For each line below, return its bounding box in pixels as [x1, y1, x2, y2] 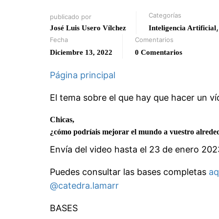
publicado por [50, 12, 91, 21]
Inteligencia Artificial [149, 23, 216, 32]
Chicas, [50, 115, 74, 124]
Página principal [50, 69, 115, 80]
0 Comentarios [135, 48, 182, 56]
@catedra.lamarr [50, 180, 119, 191]
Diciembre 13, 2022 [50, 48, 112, 56]
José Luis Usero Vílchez [50, 23, 126, 32]
